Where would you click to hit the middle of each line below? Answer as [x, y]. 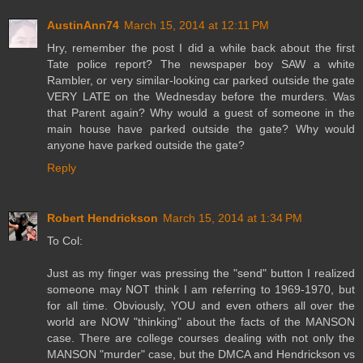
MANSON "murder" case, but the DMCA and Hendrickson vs [201, 354]
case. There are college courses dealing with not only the [201, 337]
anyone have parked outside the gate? [146, 145]
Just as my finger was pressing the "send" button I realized [201, 273]
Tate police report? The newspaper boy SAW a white [201, 64]
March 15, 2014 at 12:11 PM [196, 25]
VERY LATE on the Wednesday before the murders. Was [201, 96]
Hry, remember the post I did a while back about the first [201, 47]
